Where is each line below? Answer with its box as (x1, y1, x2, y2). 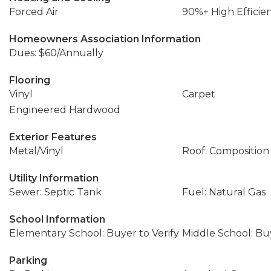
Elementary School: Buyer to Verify (9, 227, 179, 239)
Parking (9, 255, 47, 266)
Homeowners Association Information (9, 33, 201, 45)
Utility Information (9, 172, 99, 184)
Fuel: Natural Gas (181, 186, 266, 198)
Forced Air (9, 6, 59, 18)
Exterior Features (9, 131, 97, 143)
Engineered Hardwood (9, 104, 120, 116)
